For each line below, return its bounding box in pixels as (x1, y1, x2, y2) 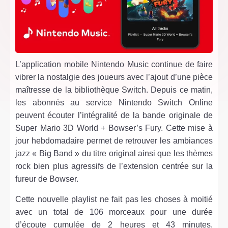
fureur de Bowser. (15, 175, 78, 184)
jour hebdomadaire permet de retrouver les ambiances (15, 136, 213, 146)
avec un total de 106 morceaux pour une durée (15, 207, 213, 216)
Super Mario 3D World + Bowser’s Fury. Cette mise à (15, 124, 213, 133)
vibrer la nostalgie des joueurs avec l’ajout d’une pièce (15, 73, 213, 82)
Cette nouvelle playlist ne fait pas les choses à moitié (15, 194, 213, 204)
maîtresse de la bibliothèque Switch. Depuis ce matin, (15, 85, 213, 95)
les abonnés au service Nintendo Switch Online (15, 98, 213, 107)
